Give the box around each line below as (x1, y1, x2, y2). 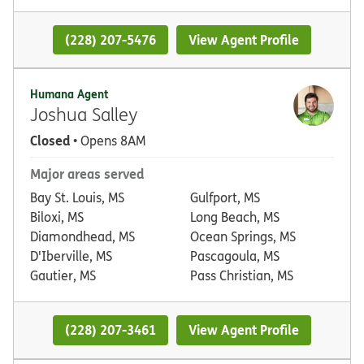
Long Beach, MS (190, 208, 279, 227)
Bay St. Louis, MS (30, 188, 124, 207)
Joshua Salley (30, 102, 137, 127)
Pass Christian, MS (190, 266, 293, 285)
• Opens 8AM (70, 132, 145, 150)
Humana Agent (30, 85, 109, 103)
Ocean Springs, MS (190, 227, 296, 246)
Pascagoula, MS (190, 247, 279, 266)
